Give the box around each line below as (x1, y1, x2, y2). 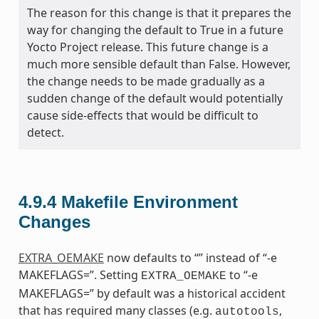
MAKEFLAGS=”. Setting (18, 266, 141, 283)
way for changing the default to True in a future (26, 21, 283, 38)
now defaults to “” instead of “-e (103, 249, 277, 266)
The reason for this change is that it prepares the (26, 4, 291, 21)
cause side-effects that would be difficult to (26, 107, 258, 123)
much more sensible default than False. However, (26, 56, 291, 72)
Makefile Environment (61, 192, 238, 211)
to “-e (226, 266, 258, 283)
